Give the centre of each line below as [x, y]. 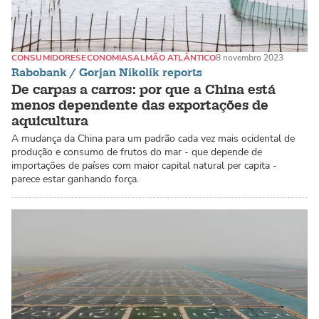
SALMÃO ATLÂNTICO [172, 57]
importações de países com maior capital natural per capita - [144, 165]
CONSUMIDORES [47, 57]
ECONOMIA [105, 57]
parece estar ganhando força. [75, 179]
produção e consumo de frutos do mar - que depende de [137, 152]
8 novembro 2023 [250, 57]
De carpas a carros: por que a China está [143, 89]
